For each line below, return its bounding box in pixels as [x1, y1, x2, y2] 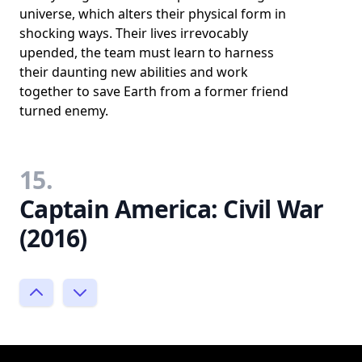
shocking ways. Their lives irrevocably [19, 23, 248, 42]
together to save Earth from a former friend [19, 82, 288, 100]
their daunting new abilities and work [19, 62, 248, 81]
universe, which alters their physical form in [19, 4, 286, 23]
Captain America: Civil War [19, 192, 324, 225]
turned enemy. [19, 101, 108, 120]
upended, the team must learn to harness [19, 43, 274, 61]
